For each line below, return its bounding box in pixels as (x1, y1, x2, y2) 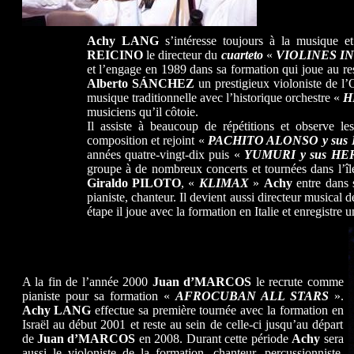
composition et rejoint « (86, 134, 209, 147)
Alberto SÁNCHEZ (86, 77, 194, 90)
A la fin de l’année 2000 (21, 275, 153, 288)
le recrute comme (251, 275, 344, 288)
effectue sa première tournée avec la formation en (91, 303, 344, 317)
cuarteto (220, 48, 263, 62)
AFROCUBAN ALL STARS (175, 289, 329, 303)
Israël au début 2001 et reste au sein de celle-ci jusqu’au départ (21, 318, 344, 331)
